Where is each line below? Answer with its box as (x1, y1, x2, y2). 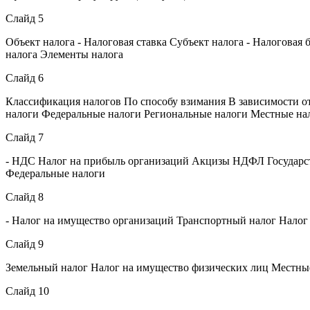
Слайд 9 (6, 237, 44, 250)
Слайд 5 (6, 12, 44, 24)
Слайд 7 (6, 131, 44, 143)
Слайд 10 (6, 284, 49, 297)
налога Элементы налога (6, 48, 123, 60)
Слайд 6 (6, 71, 44, 84)
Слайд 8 (6, 190, 44, 203)
